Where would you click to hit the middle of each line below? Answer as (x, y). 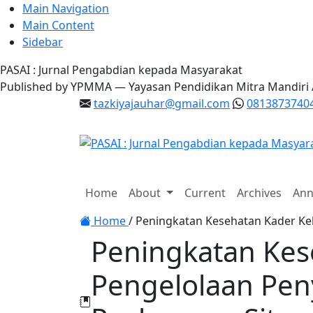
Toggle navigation (61, 201)
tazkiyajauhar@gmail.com (162, 103)
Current (205, 193)
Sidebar (43, 42)
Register (30, 182)
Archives (259, 193)
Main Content (58, 25)
